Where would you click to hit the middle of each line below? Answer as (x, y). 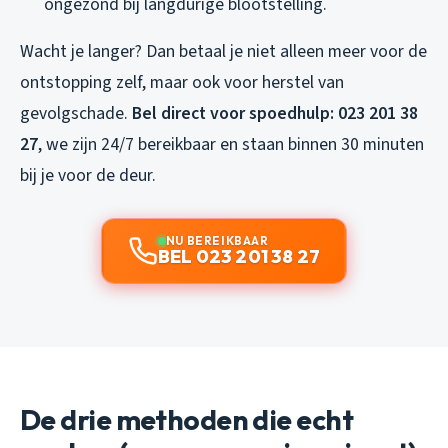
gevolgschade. (76, 113)
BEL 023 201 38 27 (239, 256)
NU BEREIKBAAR (217, 240)
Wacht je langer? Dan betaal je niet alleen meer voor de (223, 51)
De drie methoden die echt (187, 419)
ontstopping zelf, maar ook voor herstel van (182, 82)
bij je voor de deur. (88, 175)
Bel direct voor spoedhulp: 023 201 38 (275, 113)
